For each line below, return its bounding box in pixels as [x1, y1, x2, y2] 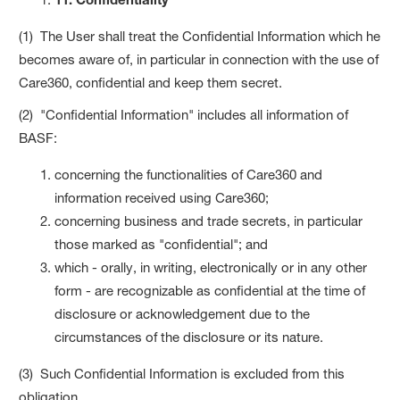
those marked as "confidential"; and [54, 235, 269, 253]
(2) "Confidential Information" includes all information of [19, 105, 349, 123]
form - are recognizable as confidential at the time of [54, 281, 366, 299]
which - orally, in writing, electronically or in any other [54, 258, 368, 276]
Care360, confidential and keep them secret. [19, 73, 283, 91]
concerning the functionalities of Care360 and [54, 165, 323, 183]
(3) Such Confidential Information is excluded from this [19, 364, 346, 382]
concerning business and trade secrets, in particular [54, 212, 363, 229]
